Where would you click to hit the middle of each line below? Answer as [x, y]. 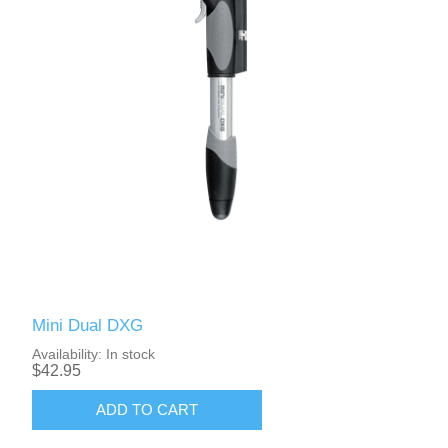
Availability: [67, 353]
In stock [131, 353]
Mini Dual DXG [88, 325]
